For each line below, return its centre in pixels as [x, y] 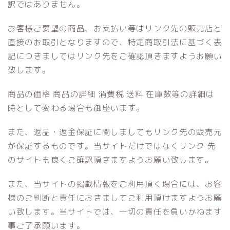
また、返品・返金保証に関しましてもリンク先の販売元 [115, 132]
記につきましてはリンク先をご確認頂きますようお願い [115, 56]
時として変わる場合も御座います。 [76, 108]
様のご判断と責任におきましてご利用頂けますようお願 [115, 198]
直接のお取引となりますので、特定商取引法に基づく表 [115, 42]
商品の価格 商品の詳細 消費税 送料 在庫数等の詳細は [111, 94]
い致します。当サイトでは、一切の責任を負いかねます [115, 212]
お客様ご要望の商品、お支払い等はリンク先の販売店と [115, 28]
